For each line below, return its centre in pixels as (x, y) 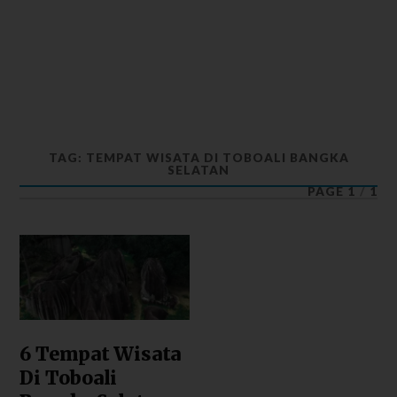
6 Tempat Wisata (101, 354)
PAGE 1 (331, 191)
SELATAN (198, 170)
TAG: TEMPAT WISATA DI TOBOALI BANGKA (198, 158)
